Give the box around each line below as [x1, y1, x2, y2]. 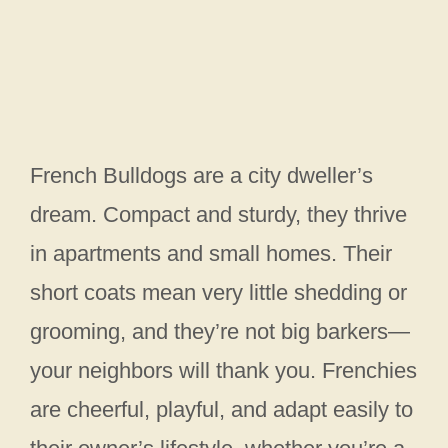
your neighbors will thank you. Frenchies [30, 357, 417, 383]
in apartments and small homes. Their [30, 240, 392, 266]
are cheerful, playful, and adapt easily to [30, 396, 413, 422]
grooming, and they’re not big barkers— [30, 318, 410, 344]
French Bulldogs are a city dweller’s [30, 162, 373, 188]
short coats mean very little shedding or [30, 279, 407, 305]
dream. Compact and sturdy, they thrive [30, 201, 407, 227]
